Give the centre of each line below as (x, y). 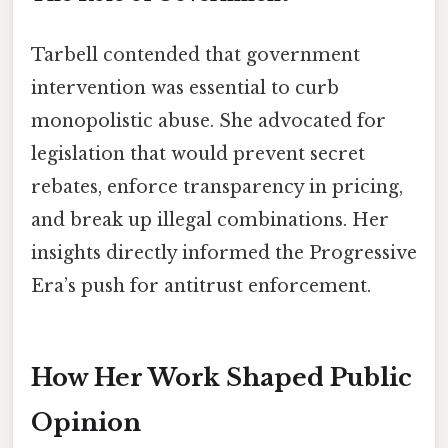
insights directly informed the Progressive (224, 252)
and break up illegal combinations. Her (210, 219)
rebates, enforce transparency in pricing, (217, 186)
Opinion (86, 423)
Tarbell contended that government (195, 54)
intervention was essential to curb (185, 87)
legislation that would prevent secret (198, 153)
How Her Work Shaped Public (221, 378)
